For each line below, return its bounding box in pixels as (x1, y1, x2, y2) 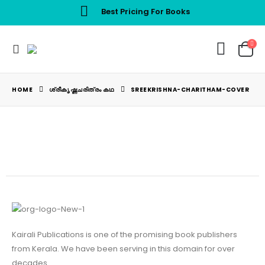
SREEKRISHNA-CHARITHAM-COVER (130, 85, 249, 95)
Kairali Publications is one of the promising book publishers (12, 228, 237, 240)
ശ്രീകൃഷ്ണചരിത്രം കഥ (49, 85, 114, 95)
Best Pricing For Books (101, 5, 190, 17)
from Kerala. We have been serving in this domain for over (12, 243, 235, 254)
